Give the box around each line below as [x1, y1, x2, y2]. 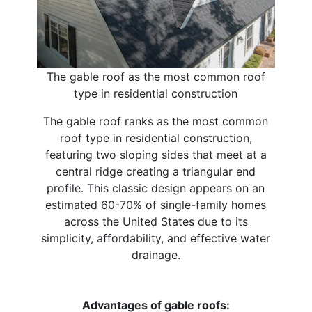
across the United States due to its [63, 214, 248, 229]
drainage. [131, 248, 180, 263]
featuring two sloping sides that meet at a [45, 148, 267, 162]
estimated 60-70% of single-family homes [45, 198, 267, 212]
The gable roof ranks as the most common [43, 114, 269, 129]
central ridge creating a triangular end [56, 164, 256, 179]
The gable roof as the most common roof [46, 70, 265, 84]
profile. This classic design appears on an [47, 181, 265, 196]
